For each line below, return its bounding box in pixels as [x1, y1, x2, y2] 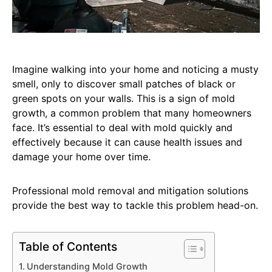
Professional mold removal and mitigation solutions [12, 185, 248, 197]
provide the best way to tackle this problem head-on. [12, 199, 258, 212]
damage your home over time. [12, 151, 151, 163]
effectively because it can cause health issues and [12, 136, 242, 149]
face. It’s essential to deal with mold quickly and [12, 121, 233, 134]
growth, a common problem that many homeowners [12, 107, 251, 120]
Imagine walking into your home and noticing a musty [12, 63, 259, 76]
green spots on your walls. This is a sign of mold [12, 92, 235, 105]
